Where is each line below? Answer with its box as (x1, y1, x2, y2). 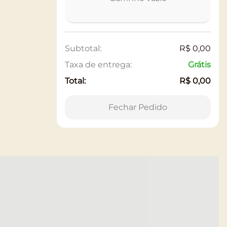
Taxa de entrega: (65, 59, 132, 69)
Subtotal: (65, 43, 101, 53)
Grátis (188, 59, 211, 69)
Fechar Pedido (108, 102, 167, 112)
